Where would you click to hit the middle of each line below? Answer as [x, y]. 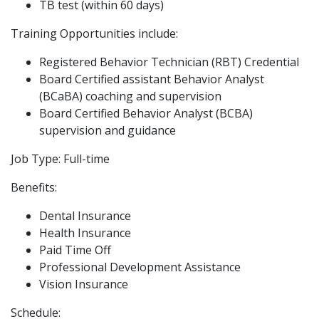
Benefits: [34, 187]
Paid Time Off [75, 250]
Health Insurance [85, 232]
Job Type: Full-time [60, 158]
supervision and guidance [108, 130]
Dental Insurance [85, 215]
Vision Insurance [84, 284]
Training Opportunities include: [94, 33]
